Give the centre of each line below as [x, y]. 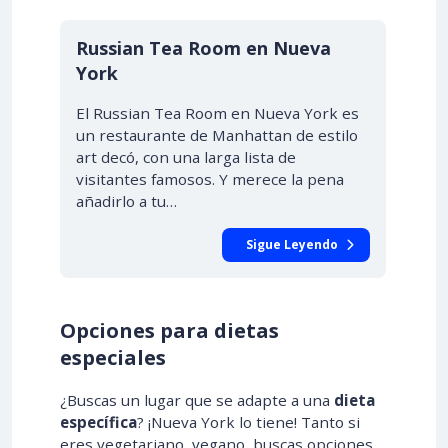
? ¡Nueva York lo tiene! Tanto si [248, 422]
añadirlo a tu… [126, 201]
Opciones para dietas [169, 330]
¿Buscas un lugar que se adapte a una [197, 400]
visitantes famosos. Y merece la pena [210, 179]
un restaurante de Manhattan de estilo [217, 135]
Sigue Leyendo [292, 244]
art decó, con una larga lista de [186, 157]
